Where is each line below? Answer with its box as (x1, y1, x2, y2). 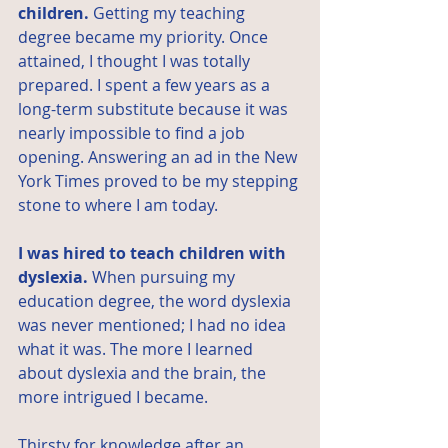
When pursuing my (88, 266, 239, 289)
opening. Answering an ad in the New (18, 146, 301, 169)
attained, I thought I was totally (18, 50, 254, 73)
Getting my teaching (89, 2, 249, 25)
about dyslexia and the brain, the (18, 362, 270, 385)
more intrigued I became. (18, 386, 208, 409)
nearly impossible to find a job (18, 122, 249, 145)
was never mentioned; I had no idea (18, 314, 290, 337)
